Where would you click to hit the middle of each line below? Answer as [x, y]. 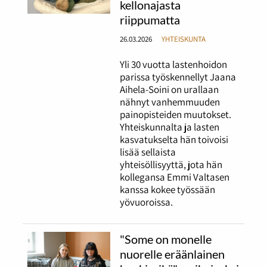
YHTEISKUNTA [183, 38]
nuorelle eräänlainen [173, 254]
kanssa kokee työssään [168, 189]
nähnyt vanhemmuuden [170, 102]
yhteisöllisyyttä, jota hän [171, 164]
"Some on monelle [166, 239]
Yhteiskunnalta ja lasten [170, 127]
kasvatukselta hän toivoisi [174, 139]
